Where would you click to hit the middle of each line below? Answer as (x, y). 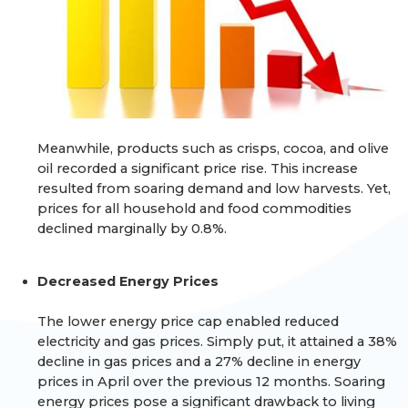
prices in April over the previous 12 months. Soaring (212, 381)
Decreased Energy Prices (128, 281)
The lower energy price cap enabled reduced (189, 321)
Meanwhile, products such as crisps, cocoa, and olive (214, 148)
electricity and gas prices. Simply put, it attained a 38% (218, 341)
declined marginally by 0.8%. (133, 228)
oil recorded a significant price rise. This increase (198, 168)
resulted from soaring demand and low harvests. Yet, (214, 188)
